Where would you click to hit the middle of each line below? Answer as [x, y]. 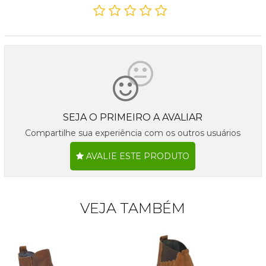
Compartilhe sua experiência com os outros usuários [133, 133]
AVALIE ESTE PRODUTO [137, 156]
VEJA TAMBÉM [133, 208]
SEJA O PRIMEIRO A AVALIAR [133, 118]
